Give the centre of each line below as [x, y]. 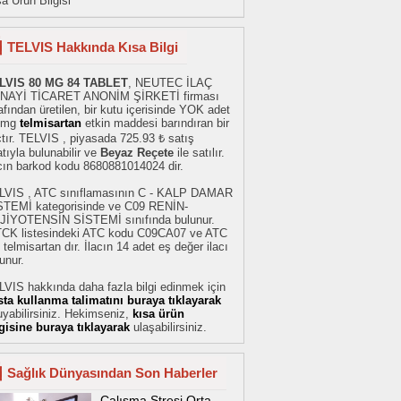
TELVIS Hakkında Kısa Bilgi [93, 47]
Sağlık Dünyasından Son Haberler [112, 373]
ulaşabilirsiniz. [168, 327]
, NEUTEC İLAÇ [170, 83]
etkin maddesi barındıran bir [155, 123]
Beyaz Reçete [137, 153]
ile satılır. [199, 153]
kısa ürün [158, 314]
